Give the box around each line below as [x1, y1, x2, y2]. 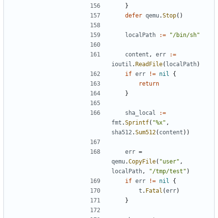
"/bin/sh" [169, 31, 200, 38]
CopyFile [128, 158, 156, 165]
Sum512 [135, 128, 156, 136]
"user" [159, 158, 180, 165]
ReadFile [135, 60, 163, 68]
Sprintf [125, 119, 149, 126]
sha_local [125, 109, 156, 116]
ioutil [111, 60, 132, 68]
